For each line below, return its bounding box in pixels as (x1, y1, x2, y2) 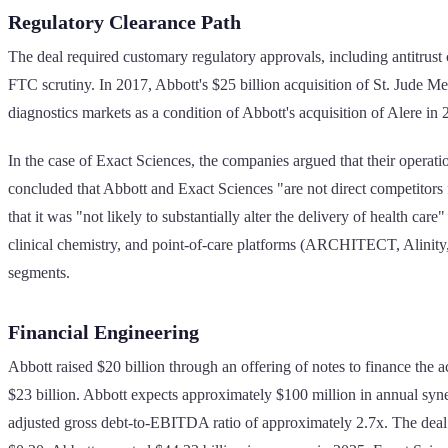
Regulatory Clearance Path (8, 10, 241, 33)
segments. (8, 263, 70, 281)
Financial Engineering (8, 320, 199, 343)
